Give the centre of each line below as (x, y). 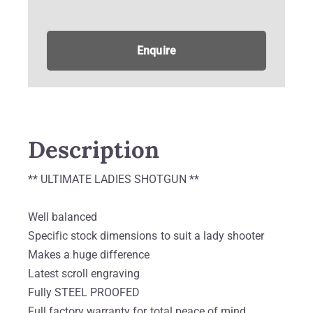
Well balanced (63, 217)
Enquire (156, 50)
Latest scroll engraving (84, 274)
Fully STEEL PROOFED (84, 293)
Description (94, 150)
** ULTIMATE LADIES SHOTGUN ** (114, 180)
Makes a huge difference (89, 255)
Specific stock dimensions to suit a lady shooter (146, 236)
